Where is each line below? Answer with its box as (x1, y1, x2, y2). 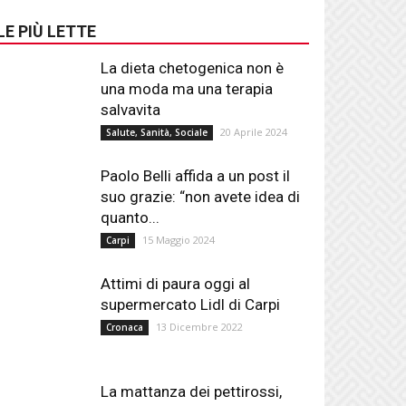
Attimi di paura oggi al (101, 275, 251, 293)
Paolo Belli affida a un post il (101, 167, 291, 185)
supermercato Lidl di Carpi (101, 295, 281, 314)
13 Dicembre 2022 (156, 320, 244, 333)
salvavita (101, 101, 161, 119)
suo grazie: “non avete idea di (101, 188, 301, 206)
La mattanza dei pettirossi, (101, 382, 283, 401)
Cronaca (106, 321, 144, 333)
